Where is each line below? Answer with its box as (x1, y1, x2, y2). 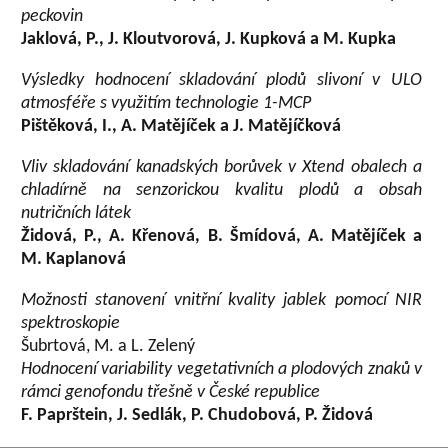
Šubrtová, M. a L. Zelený (21, 337, 196, 356)
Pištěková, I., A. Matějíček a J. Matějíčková (21, 117, 342, 136)
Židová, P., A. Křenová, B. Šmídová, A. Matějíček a (21, 227, 422, 246)
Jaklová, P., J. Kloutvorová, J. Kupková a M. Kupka (21, 30, 397, 49)
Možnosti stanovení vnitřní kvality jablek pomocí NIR (21, 291, 422, 310)
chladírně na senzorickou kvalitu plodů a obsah (21, 181, 422, 200)
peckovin (21, 7, 84, 26)
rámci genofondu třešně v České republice (21, 383, 321, 402)
